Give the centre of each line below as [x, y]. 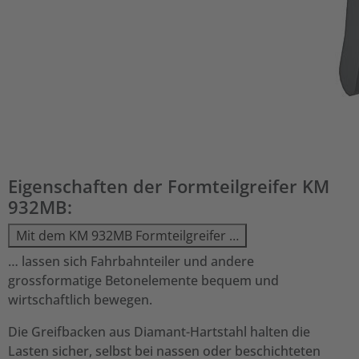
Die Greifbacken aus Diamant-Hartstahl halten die [159, 332]
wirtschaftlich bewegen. [82, 300]
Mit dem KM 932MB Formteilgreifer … [127, 236]
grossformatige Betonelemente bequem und [143, 280]
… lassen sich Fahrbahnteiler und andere [131, 261]
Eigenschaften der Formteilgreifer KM [169, 186]
